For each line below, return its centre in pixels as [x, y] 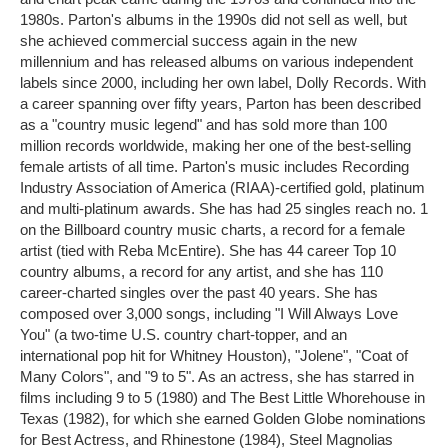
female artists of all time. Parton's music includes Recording [214, 166]
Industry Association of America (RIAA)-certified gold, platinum [222, 187]
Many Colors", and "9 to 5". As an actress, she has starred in [217, 376]
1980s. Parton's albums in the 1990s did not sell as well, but [213, 19]
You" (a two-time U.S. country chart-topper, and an [183, 334]
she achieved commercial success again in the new [188, 40]
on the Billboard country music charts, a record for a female [212, 229]
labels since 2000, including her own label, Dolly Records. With [223, 82]
